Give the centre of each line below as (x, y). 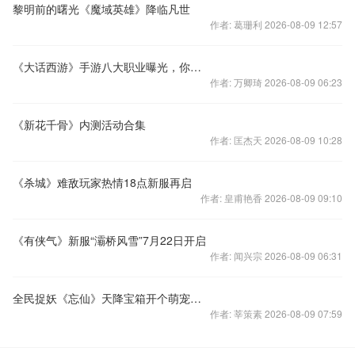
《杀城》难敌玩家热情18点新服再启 (102, 182)
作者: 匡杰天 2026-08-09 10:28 (276, 140)
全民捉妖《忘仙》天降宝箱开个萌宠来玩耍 (196, 298)
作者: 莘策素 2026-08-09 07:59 (276, 313)
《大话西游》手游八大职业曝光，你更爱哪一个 (196, 67)
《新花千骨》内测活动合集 (79, 124)
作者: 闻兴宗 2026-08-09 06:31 (276, 256)
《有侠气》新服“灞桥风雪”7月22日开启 (109, 240)
